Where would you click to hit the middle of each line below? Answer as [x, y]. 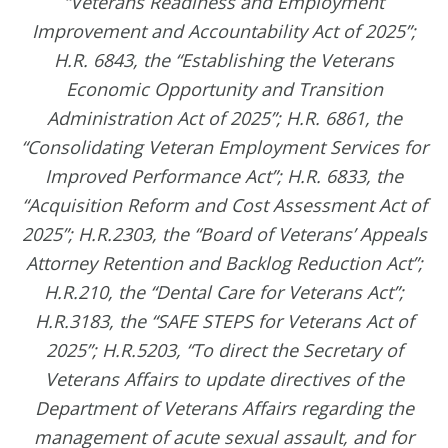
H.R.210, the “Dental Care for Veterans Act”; [224, 292]
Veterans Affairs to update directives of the [224, 379]
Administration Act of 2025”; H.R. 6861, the [224, 118]
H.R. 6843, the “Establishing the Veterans [224, 60]
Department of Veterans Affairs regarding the [224, 408]
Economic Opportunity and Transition [224, 89]
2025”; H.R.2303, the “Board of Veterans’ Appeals [224, 234]
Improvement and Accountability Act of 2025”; [224, 31]
